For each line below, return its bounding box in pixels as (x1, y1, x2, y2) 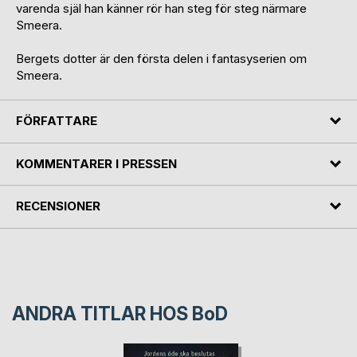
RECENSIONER (16, 198, 100, 214)
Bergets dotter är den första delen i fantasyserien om (16, 51, 307, 67)
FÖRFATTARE (16, 113, 97, 129)
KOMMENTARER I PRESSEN (16, 155, 177, 171)
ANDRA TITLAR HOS (12, 302, 192, 325)
